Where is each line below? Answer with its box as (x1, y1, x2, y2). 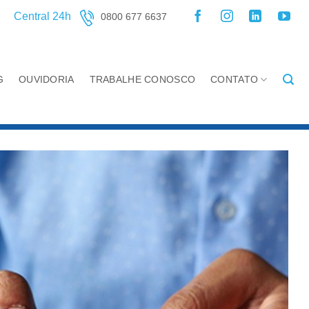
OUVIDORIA (18, 74, 74, 85)
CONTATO (210, 74, 259, 85)
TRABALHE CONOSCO (89, 74, 196, 85)
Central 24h (14, 10, 71, 23)
